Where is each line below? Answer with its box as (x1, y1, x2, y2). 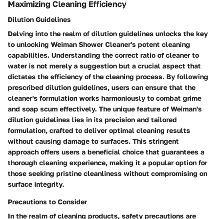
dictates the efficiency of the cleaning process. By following (8, 72, 208, 81)
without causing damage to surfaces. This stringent (8, 136, 179, 145)
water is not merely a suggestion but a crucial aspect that (8, 61, 201, 70)
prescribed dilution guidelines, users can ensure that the (8, 83, 196, 91)
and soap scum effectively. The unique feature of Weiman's (8, 104, 202, 113)
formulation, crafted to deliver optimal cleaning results (8, 126, 190, 134)
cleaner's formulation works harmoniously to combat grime (8, 93, 201, 102)
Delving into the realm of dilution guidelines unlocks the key (8, 29, 208, 38)
